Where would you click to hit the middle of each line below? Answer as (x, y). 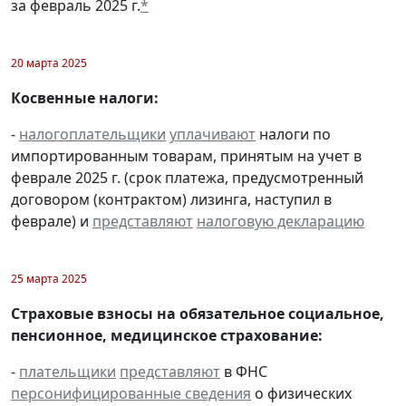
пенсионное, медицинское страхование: (167, 335)
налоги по (293, 134)
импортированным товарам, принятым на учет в (186, 155)
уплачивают (213, 134)
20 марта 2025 (49, 63)
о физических (301, 393)
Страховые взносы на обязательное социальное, (198, 313)
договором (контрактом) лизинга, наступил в (171, 199)
